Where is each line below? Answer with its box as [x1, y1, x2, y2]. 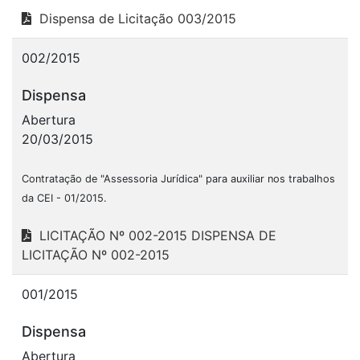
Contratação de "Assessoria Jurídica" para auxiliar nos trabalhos [22, 172, 335, 185]
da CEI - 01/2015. [22, 191, 107, 204]
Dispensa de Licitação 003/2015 [31, 10, 236, 27]
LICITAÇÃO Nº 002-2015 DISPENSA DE [31, 227, 276, 243]
